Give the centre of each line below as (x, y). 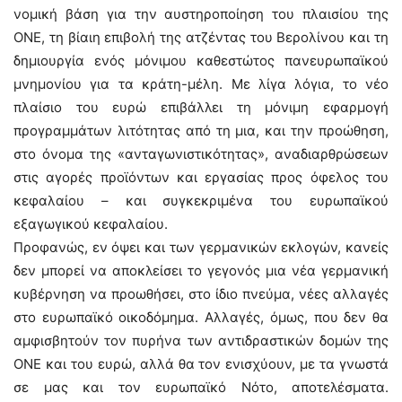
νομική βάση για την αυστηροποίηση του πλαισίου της (201, 14)
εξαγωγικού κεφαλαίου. (91, 224)
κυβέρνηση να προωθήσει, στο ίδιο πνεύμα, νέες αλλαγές (201, 294)
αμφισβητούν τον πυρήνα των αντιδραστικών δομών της (201, 341)
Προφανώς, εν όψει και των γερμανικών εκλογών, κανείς (201, 247)
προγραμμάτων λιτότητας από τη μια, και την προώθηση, (201, 131)
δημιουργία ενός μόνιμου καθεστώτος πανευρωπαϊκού (201, 61)
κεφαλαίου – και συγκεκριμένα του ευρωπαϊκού (201, 201)
